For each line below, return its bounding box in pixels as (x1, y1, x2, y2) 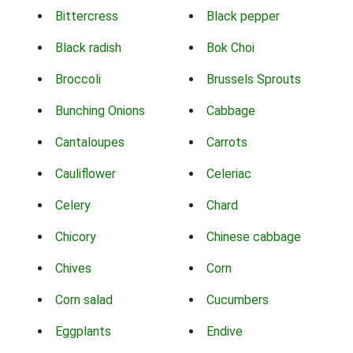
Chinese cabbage (206, 229, 301, 245)
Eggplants (55, 324, 111, 340)
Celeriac (206, 166, 251, 182)
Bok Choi (206, 40, 255, 56)
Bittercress (55, 9, 118, 24)
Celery (55, 198, 91, 214)
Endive (206, 324, 243, 340)
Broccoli (55, 72, 101, 87)
